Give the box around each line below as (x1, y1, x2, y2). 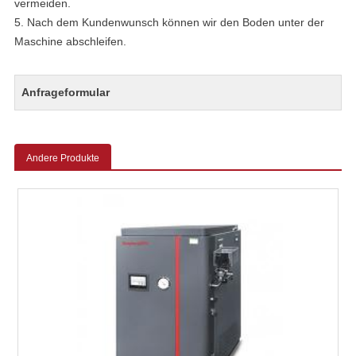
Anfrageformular (21, 86, 110, 99)
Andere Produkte (25, 153, 99, 164)
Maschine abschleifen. (14, 35, 126, 48)
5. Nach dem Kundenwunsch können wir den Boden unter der (14, 16, 324, 29)
